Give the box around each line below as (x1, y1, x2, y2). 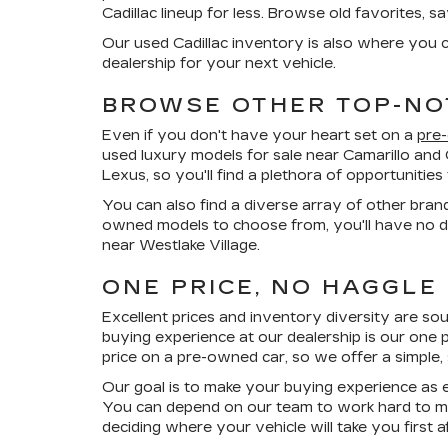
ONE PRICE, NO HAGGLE (102, 275, 438, 299)
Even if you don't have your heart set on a (102, 127, 417, 144)
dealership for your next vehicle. (102, 55, 336, 72)
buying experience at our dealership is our (102, 329, 409, 346)
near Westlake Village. (102, 237, 260, 254)
